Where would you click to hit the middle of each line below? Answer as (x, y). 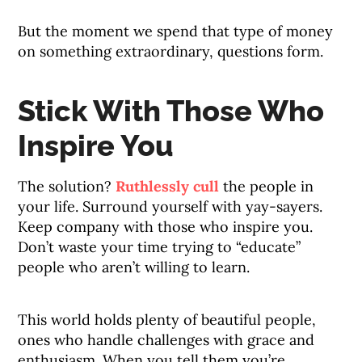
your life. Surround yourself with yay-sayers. (170, 207)
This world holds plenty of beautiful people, (167, 320)
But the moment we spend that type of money (176, 32)
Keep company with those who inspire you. (166, 227)
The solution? (67, 187)
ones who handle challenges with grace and (166, 340)
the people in (267, 187)
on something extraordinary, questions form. (171, 52)
